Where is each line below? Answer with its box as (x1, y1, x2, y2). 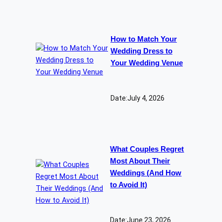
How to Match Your (110, 35, 177, 43)
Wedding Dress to (110, 47, 172, 55)
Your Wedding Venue (110, 58, 183, 67)
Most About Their (110, 157, 170, 166)
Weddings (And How (110, 169, 182, 177)
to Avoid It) (110, 181, 148, 189)
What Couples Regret (110, 145, 184, 154)
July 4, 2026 (127, 94, 165, 102)
